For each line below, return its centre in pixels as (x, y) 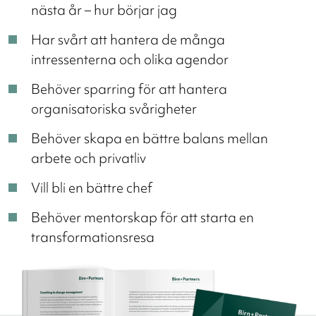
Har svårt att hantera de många (128, 39)
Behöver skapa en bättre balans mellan (150, 138)
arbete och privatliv (89, 158)
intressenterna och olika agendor (130, 59)
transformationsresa (93, 237)
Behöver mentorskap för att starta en (142, 217)
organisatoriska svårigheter (114, 108)
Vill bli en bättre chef (92, 187)
